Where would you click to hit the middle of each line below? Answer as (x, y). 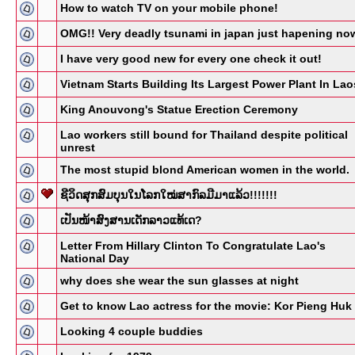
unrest (78, 147)
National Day (95, 258)
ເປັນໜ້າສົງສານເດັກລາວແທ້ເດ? (131, 220)
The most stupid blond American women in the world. (205, 170)
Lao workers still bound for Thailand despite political (204, 135)
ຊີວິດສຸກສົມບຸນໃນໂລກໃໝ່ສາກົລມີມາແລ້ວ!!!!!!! (169, 195)
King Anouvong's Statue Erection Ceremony (179, 109)
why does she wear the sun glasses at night (179, 281)
